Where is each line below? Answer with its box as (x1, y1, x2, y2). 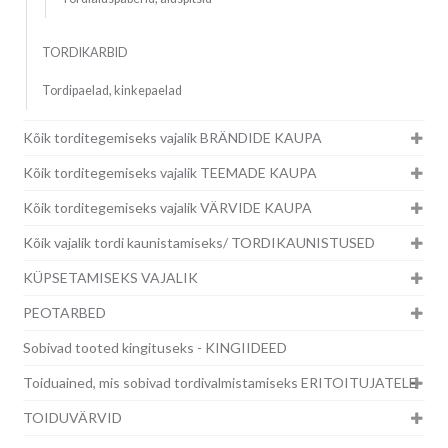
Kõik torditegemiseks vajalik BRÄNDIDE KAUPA (22, 129, 322, 147)
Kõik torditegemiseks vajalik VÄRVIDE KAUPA (22, 199, 312, 217)
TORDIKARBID (41, 45, 128, 61)
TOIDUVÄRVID (22, 409, 122, 427)
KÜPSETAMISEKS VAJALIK (22, 269, 198, 287)
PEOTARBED (22, 304, 106, 322)
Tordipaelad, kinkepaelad (41, 83, 182, 99)
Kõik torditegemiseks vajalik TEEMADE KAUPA (22, 164, 317, 182)
